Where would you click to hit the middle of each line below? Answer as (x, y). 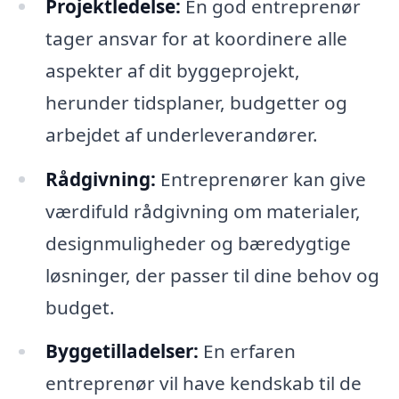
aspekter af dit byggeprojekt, (172, 70)
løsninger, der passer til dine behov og (212, 275)
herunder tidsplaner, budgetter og (196, 102)
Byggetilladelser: (122, 351)
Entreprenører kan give (261, 179)
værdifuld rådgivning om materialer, (203, 211)
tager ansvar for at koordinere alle (196, 38)
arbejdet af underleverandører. (181, 134)
